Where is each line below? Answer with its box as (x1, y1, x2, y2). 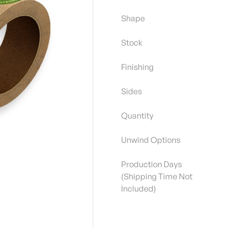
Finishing (121, 62, 154, 72)
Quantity (121, 110, 154, 121)
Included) (121, 183, 156, 194)
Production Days (121, 159, 182, 170)
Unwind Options (121, 135, 180, 145)
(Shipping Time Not (121, 171, 193, 182)
